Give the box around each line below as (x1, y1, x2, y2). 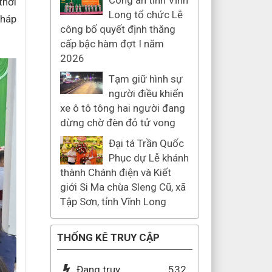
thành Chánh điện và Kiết (59, 166, 171, 178)
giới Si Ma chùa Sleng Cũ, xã (59, 181, 186, 193)
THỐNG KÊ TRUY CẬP (56, 231, 160, 243)
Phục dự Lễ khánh (108, 152, 189, 164)
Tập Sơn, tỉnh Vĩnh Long (59, 195, 166, 208)
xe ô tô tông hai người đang (59, 102, 185, 114)
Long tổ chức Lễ (108, 8, 183, 21)
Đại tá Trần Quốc (108, 137, 184, 149)
